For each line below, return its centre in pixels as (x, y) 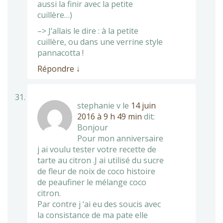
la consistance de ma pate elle (93, 215)
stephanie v (99, 105)
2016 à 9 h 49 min (110, 116)
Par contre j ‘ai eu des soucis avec (99, 204)
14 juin (143, 105)
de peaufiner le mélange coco (92, 182)
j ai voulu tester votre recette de (97, 149)
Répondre (57, 68)
